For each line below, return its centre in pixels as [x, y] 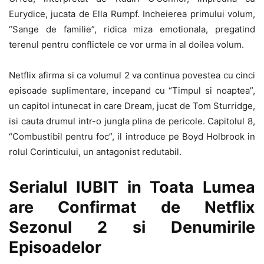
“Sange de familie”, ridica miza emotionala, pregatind [132, 29]
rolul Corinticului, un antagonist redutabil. [95, 151]
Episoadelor [55, 247]
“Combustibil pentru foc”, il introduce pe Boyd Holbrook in [132, 136]
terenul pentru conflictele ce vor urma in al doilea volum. [126, 44]
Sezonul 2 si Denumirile [132, 227]
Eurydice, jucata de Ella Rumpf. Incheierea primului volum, [132, 14]
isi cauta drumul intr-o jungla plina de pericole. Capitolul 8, [132, 121]
